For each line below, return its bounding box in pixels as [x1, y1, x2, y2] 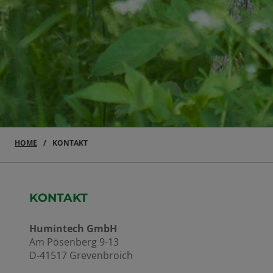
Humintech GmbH [29, 222, 117, 235]
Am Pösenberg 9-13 [29, 235, 119, 249]
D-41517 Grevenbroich [29, 249, 133, 262]
